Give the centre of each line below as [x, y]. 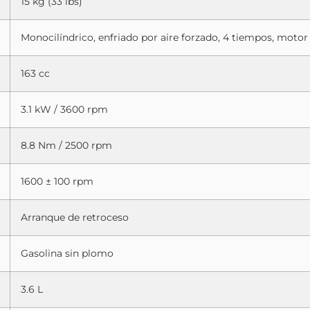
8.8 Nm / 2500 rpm [66, 145]
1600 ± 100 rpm [57, 181]
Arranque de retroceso [75, 217]
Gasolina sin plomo [67, 253]
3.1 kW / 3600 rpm [64, 109]
